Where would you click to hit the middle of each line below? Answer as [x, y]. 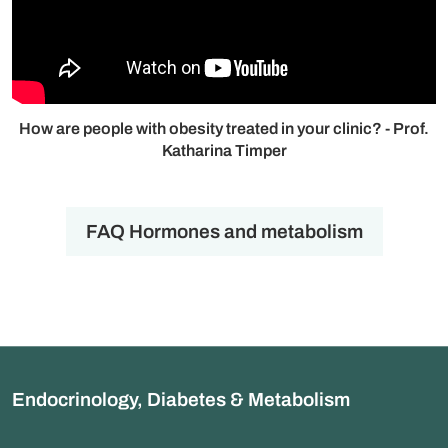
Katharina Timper [224, 151]
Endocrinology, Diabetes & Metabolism [181, 400]
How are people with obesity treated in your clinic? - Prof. [224, 129]
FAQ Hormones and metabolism [224, 232]
